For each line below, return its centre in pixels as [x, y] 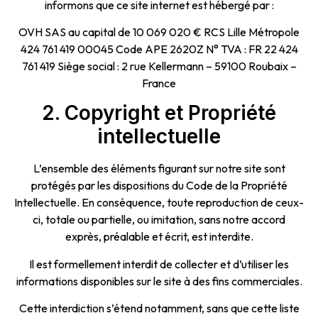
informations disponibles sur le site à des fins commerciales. [159, 281]
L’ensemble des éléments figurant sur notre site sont [159, 169]
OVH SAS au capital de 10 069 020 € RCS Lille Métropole [159, 32]
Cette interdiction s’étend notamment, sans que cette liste [159, 308]
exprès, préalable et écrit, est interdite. [159, 237]
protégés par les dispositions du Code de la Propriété [159, 186]
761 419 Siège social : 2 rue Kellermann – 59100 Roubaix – [159, 66]
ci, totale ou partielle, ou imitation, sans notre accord [159, 220]
